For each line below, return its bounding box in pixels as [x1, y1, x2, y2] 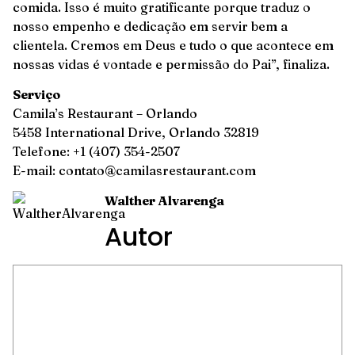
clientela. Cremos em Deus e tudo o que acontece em [13, 36, 334, 53]
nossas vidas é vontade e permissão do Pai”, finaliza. [13, 55, 330, 72]
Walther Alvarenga [105, 193, 224, 209]
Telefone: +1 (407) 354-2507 [13, 143, 180, 160]
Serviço [13, 86, 60, 103]
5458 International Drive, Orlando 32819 [13, 124, 259, 141]
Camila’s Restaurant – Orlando [13, 105, 197, 122]
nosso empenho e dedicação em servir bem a [13, 17, 288, 34]
